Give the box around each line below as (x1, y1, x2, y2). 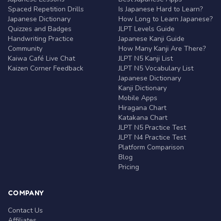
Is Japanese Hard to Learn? (118, 4, 203, 14)
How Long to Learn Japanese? (118, 14, 213, 24)
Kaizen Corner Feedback (8, 64, 83, 73)
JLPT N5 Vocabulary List (118, 64, 193, 73)
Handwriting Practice (8, 34, 74, 43)
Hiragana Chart (118, 103, 166, 112)
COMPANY (8, 188, 44, 197)
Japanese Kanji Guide (118, 34, 184, 43)
